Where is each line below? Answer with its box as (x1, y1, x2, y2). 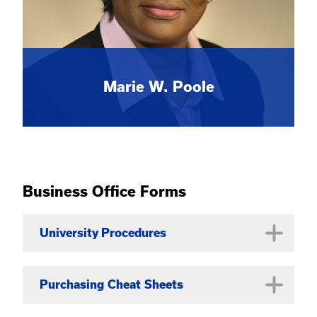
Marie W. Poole (103, 79, 214, 96)
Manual (68, 293, 108, 306)
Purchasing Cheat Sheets (40, 277, 183, 291)
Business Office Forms (23, 183, 186, 200)
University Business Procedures (68, 276, 237, 289)
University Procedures (40, 226, 166, 239)
